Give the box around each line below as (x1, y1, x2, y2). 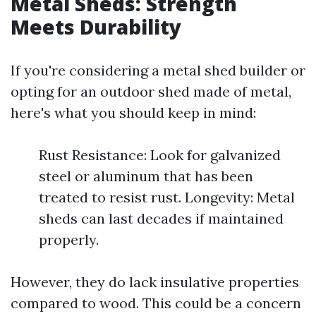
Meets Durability (11, 13, 181, 40)
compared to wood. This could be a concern (11, 294, 301, 312)
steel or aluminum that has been (39, 167, 253, 185)
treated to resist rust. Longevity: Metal (39, 188, 295, 206)
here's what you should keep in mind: (11, 104, 256, 121)
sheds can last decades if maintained (39, 209, 284, 227)
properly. (39, 231, 99, 248)
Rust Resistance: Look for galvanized (39, 146, 281, 164)
